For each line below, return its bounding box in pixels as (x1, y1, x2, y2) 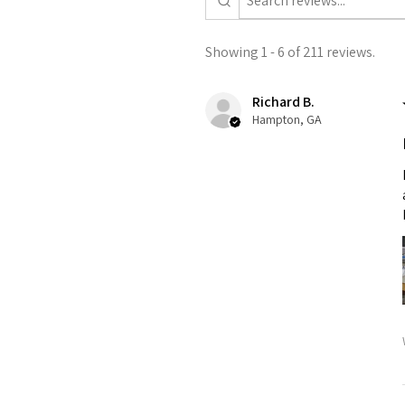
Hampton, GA (252, 111, 322, 128)
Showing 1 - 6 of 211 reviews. (205, 42, 375, 62)
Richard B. (252, 92, 315, 112)
